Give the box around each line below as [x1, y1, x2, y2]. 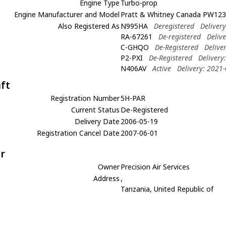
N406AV [121, 64, 147, 73]
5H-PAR [121, 93, 146, 103]
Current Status [71, 105, 120, 115]
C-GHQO [121, 42, 149, 52]
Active [152, 64, 172, 73]
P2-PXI [121, 53, 143, 63]
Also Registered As [58, 21, 120, 31]
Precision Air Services [121, 162, 190, 172]
